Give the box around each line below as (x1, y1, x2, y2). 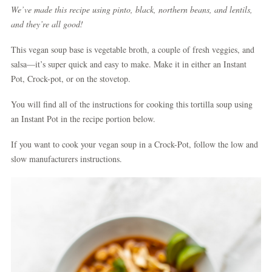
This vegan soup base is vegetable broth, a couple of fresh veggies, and (11, 44, 254, 55)
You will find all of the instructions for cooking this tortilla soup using (11, 98, 253, 110)
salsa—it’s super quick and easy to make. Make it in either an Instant (11, 58, 246, 70)
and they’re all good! (11, 18, 83, 30)
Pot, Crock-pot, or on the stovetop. (11, 73, 134, 84)
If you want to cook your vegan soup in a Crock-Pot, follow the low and (11, 138, 258, 150)
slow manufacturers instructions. (11, 153, 128, 165)
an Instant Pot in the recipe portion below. (11, 113, 161, 124)
